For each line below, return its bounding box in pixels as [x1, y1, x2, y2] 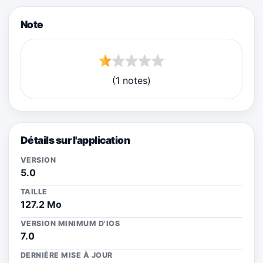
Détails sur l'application [21, 133, 130, 146]
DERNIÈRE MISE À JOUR [21, 250, 113, 259]
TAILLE [21, 187, 48, 196]
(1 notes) [112, 74, 151, 86]
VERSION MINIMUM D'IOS [21, 218, 120, 228]
